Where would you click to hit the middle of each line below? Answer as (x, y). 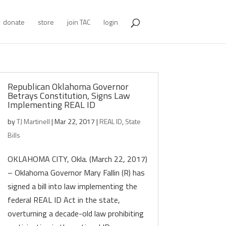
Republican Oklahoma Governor (68, 87)
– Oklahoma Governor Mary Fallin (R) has (76, 173)
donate (14, 22)
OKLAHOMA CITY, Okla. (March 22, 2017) (78, 159)
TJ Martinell (34, 121)
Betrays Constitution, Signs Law (69, 96)
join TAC (78, 22)
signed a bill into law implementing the (73, 186)
